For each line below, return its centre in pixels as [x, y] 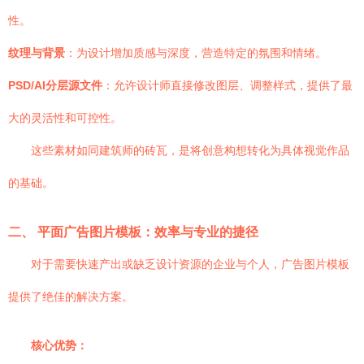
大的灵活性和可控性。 [65, 118]
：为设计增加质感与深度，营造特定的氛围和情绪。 [196, 53]
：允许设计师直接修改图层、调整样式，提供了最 [227, 85]
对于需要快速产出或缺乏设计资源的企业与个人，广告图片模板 [190, 264]
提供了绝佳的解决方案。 [71, 297]
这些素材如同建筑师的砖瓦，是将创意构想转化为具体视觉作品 [190, 150]
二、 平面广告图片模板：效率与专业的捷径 [133, 232]
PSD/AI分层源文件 [55, 85]
